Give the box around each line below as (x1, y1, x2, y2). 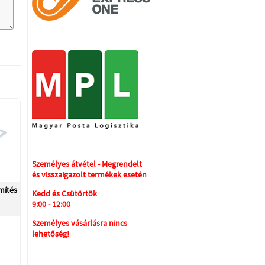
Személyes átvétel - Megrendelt (32, 159, 142, 169)
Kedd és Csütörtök (32, 188, 97, 199)
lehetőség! (32, 228, 69, 239)
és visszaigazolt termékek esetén (32, 169, 147, 180)
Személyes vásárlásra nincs (32, 218, 127, 228)
